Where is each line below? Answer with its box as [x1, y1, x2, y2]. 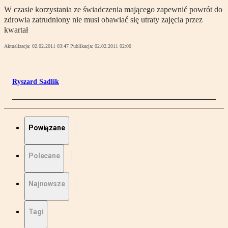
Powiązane [28, 124, 65, 132]
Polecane [28, 152, 60, 160]
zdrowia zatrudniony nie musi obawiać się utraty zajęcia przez [4, 15, 203, 24]
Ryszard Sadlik [12, 78, 59, 86]
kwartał [4, 25, 28, 35]
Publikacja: [70, 43, 95, 49]
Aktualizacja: [4, 43, 32, 49]
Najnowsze [28, 180, 65, 188]
